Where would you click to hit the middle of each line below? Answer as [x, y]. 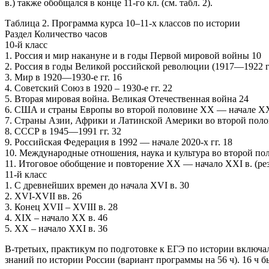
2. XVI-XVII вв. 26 [43, 196]
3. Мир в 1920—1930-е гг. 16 [63, 77]
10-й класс [26, 44]
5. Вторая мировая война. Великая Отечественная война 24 [127, 98]
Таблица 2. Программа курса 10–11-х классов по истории [122, 23]
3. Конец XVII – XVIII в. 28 [61, 207]
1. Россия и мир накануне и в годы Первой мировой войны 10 [133, 55]
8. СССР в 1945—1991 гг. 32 [63, 131]
